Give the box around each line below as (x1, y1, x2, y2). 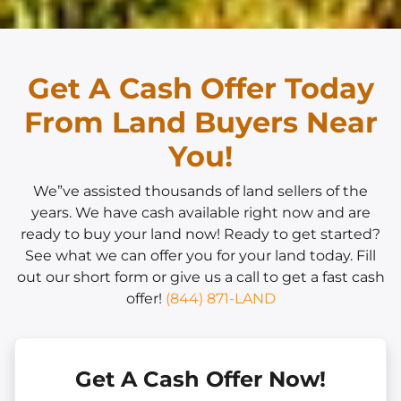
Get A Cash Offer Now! (75, 366, 326, 392)
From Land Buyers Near (23, 105, 378, 140)
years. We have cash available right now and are (30, 204, 371, 221)
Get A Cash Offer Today (27, 71, 374, 106)
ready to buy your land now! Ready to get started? (21, 226, 380, 243)
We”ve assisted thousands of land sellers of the (33, 183, 368, 200)
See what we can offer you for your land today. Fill (25, 247, 376, 264)
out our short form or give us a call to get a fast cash (16, 269, 385, 286)
